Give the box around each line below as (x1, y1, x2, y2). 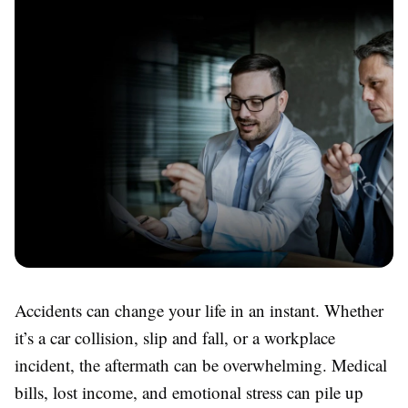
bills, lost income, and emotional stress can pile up (15, 380, 363, 403)
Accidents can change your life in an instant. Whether (15, 298, 383, 321)
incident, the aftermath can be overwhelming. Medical (15, 352, 387, 376)
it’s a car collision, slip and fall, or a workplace (15, 325, 335, 349)
